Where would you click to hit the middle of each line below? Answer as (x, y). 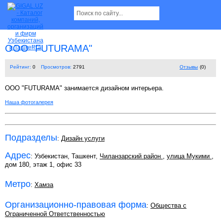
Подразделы (31, 138)
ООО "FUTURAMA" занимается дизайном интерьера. (84, 88)
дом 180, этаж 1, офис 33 (43, 165)
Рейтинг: (20, 67)
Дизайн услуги (83, 139)
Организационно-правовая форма (76, 205)
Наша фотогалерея (29, 102)
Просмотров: (56, 67)
